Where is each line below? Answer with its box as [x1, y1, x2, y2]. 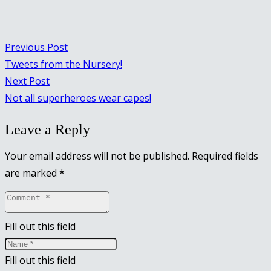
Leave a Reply [5, 121, 90, 137]
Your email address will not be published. [5, 149, 189, 163]
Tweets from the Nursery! [5, 57, 122, 71]
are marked [5, 166, 59, 180]
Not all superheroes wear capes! [5, 91, 151, 105]
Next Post [5, 74, 50, 88]
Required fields [192, 149, 258, 163]
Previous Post [5, 40, 68, 54]
